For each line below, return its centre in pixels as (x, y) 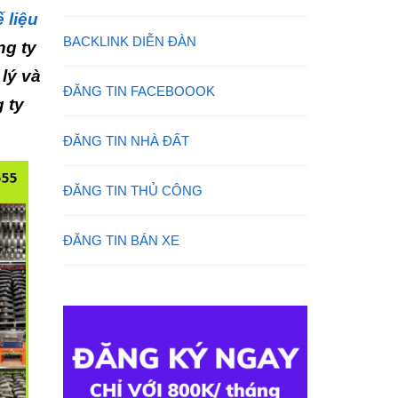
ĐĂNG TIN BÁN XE (121, 240)
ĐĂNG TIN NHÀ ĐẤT (126, 141)
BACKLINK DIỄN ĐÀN (130, 41)
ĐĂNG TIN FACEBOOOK (139, 91)
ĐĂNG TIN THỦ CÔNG (133, 191)
